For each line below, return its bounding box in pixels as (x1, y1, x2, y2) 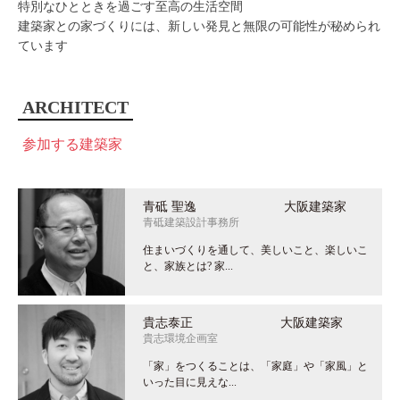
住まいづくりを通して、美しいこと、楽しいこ (143, 244, 368, 257)
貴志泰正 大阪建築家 (143, 316, 343, 330)
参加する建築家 (22, 137, 122, 153)
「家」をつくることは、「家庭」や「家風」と (143, 360, 368, 373)
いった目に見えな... (143, 376, 237, 389)
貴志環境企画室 (143, 332, 218, 346)
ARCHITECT (22, 97, 129, 118)
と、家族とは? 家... (143, 260, 233, 273)
